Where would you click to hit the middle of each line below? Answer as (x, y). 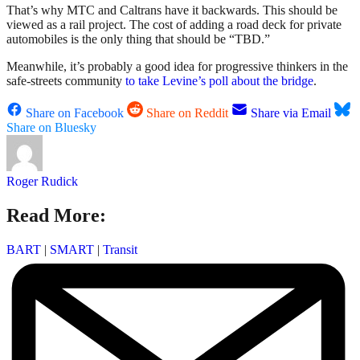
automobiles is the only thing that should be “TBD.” (138, 39)
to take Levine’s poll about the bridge (219, 81)
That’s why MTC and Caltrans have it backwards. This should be (172, 10)
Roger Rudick (42, 182)
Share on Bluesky (51, 128)
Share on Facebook (75, 113)
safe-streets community (66, 81)
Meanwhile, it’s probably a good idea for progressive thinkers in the (177, 67)
